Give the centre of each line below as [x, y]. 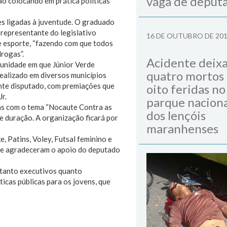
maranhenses [182, 128]
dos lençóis [176, 115]
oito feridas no [186, 89]
